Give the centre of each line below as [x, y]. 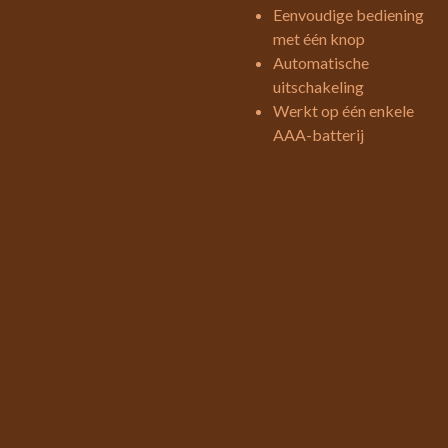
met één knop [319, 38]
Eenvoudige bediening [348, 14]
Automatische [321, 62]
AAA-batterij [318, 134]
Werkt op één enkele [343, 110]
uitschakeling [318, 86]
